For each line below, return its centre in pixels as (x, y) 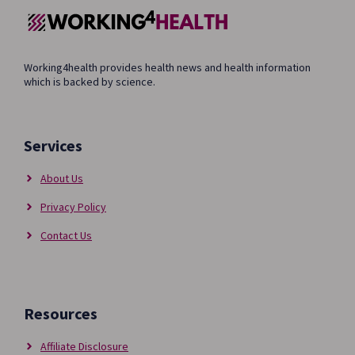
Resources (61, 313)
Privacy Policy (73, 206)
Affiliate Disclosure (84, 346)
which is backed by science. (90, 81)
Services (53, 145)
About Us (62, 178)
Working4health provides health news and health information (167, 67)
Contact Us (66, 235)
